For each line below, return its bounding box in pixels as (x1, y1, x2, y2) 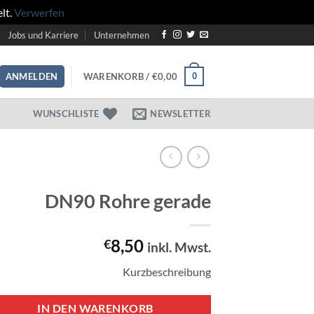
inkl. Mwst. (147, 239, 211, 255)
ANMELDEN (5, 71, 58, 82)
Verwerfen (13, 6, 64, 19)
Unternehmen (94, 29, 150, 41)
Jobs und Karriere (7, 29, 78, 41)
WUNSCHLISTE (32, 108, 100, 119)
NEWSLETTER (150, 108, 211, 119)
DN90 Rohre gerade (45, 189, 211, 212)
